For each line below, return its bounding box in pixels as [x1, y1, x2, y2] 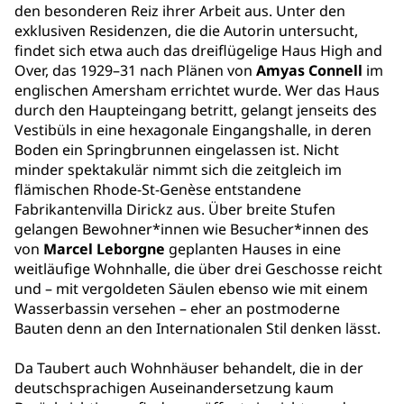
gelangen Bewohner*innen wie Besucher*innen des [14, 219, 369, 239]
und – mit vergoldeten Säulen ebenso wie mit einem [14, 279, 368, 298]
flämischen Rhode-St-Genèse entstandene [14, 179, 301, 199]
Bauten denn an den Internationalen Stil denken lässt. [14, 318, 381, 338]
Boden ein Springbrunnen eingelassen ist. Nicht [14, 140, 339, 160]
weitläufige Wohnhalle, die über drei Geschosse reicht [14, 259, 382, 279]
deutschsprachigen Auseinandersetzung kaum [14, 378, 334, 398]
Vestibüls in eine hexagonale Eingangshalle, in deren [14, 120, 372, 140]
